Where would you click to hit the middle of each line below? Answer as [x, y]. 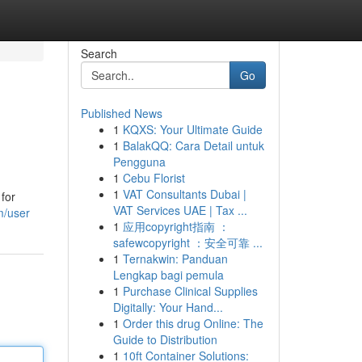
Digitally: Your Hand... [168, 307]
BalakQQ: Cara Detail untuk [193, 145]
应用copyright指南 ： [176, 226]
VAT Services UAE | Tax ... [180, 210]
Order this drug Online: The [193, 323]
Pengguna [139, 162]
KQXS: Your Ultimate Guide [192, 129]
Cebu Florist [154, 178]
